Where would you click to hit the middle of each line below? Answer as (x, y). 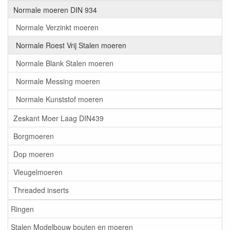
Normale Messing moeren (58, 81)
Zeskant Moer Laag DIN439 (59, 118)
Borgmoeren (34, 136)
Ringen (22, 209)
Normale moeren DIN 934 (55, 10)
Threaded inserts (41, 190)
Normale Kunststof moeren (60, 99)
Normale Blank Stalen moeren (65, 63)
